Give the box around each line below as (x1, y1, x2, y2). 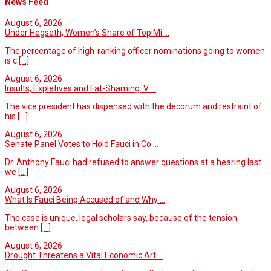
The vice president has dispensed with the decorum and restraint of (5, 101, 262, 111)
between (5, 222, 41, 232)
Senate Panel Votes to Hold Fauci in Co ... (5, 139, 158, 149)
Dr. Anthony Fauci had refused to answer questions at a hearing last (5, 157, 261, 167)
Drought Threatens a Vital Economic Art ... (5, 250, 163, 260)
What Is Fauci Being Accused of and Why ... (5, 194, 165, 204)
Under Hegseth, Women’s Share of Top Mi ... (5, 27, 169, 38)
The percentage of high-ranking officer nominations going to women (5, 45, 265, 56)
